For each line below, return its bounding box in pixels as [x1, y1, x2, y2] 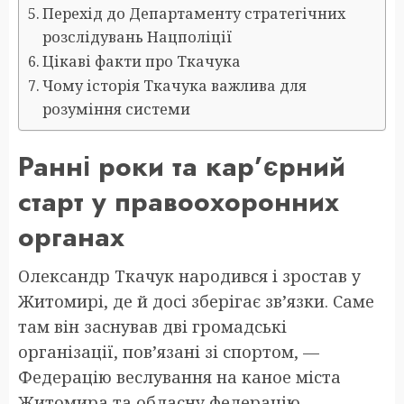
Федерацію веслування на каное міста [18, 365, 341, 388]
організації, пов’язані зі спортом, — [18, 340, 319, 363]
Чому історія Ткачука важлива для [42, 75, 308, 96]
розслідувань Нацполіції [42, 26, 233, 47]
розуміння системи [42, 98, 191, 119]
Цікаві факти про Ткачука [42, 50, 242, 71]
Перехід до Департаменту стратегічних [42, 3, 346, 23]
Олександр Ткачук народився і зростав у [18, 264, 361, 287]
